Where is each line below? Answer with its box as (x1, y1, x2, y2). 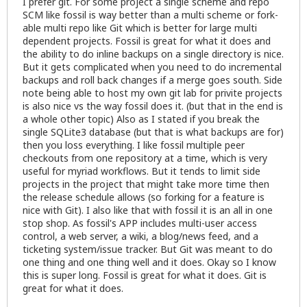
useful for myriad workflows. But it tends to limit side (23, 164, 260, 178)
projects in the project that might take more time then (23, 177, 269, 191)
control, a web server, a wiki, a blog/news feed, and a (23, 230, 258, 243)
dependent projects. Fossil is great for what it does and (23, 34, 271, 48)
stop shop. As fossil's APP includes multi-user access (23, 217, 257, 230)
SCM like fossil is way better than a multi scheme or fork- (23, 8, 278, 22)
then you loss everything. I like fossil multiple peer (23, 138, 245, 152)
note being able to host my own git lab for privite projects (23, 86, 282, 100)
